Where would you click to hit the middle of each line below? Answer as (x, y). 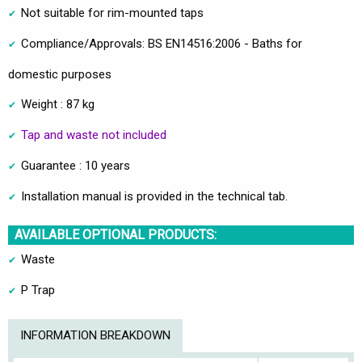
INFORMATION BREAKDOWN (95, 336)
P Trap (38, 290)
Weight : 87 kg (58, 105)
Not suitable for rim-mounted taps (112, 13)
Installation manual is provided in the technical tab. (154, 197)
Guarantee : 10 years (76, 166)
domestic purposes (60, 75)
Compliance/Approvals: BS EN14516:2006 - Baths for (162, 44)
